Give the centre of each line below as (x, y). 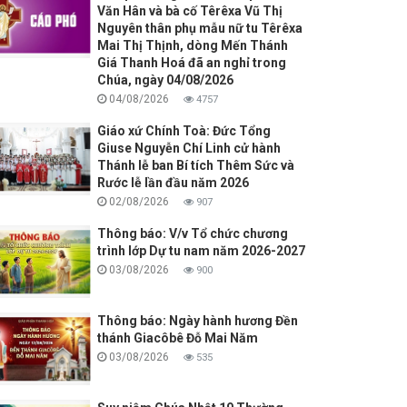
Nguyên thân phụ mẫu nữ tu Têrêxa (199, 29)
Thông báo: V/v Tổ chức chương (192, 234)
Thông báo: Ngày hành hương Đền (197, 321)
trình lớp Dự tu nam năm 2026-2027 (201, 251)
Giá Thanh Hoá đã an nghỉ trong (191, 63)
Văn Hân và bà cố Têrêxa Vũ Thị (189, 11)
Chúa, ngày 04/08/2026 (165, 80)
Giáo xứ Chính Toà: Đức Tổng (184, 131)
